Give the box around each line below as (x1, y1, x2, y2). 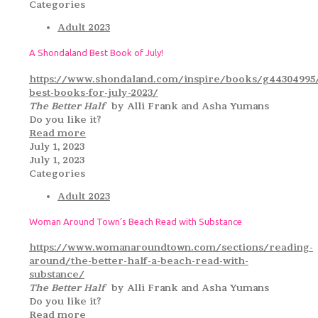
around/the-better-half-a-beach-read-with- (29, 255, 248, 267)
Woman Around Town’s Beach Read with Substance (29, 216, 242, 226)
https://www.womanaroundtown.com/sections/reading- (29, 241, 313, 253)
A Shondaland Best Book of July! (29, 48, 163, 58)
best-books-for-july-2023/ (29, 86, 158, 98)
